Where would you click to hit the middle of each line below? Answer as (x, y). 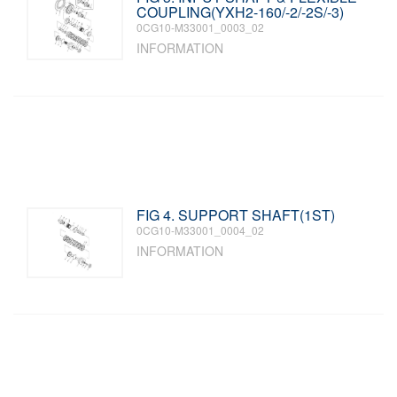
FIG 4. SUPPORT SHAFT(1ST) (236, 215)
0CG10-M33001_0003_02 (201, 27)
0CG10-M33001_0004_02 (201, 230)
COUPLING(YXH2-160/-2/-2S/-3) (241, 12)
